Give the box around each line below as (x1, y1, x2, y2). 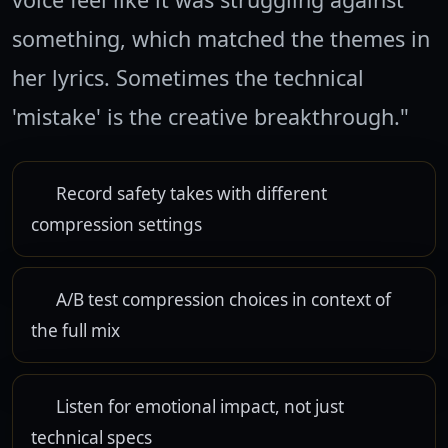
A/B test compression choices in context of (52, 288, 392, 312)
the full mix (30, 319, 120, 343)
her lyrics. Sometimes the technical (12, 62, 364, 92)
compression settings (30, 212, 202, 236)
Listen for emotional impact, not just (52, 394, 345, 418)
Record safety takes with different (52, 181, 328, 205)
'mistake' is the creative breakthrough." (12, 101, 409, 131)
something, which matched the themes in (12, 23, 430, 53)
